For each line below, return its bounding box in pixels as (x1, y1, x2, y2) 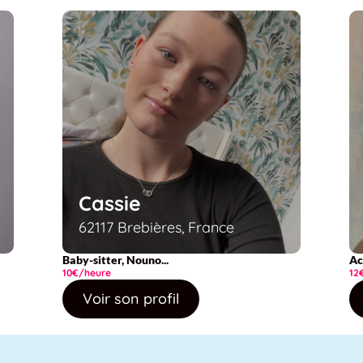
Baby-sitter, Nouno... (62, 252, 169, 267)
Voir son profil (83, 288, 180, 308)
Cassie (79, 190, 142, 216)
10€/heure (62, 266, 112, 279)
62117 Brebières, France (79, 217, 235, 237)
